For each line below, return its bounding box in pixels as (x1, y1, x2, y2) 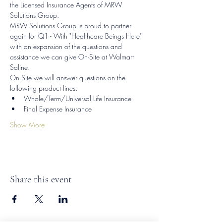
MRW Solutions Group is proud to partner (10, 20, 133, 30)
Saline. (10, 62, 30, 72)
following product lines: (10, 83, 77, 93)
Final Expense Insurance (24, 104, 92, 113)
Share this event (10, 173, 72, 185)
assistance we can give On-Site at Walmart (10, 52, 136, 61)
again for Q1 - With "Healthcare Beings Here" (10, 31, 144, 41)
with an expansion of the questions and (10, 41, 124, 51)
